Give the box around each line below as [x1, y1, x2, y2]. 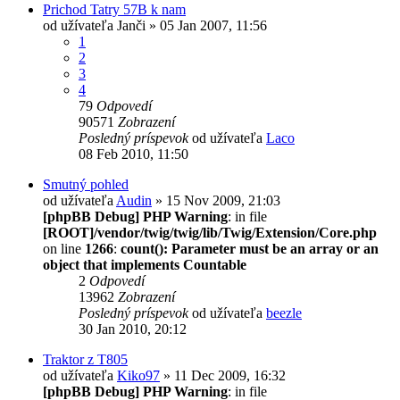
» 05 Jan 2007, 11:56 [146, 17, 267, 33]
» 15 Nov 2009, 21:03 [152, 192, 280, 208]
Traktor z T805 [43, 351, 128, 367]
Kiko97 [117, 367, 160, 383]
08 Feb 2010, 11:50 [79, 146, 188, 162]
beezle [266, 304, 302, 321]
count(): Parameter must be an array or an [121, 240, 379, 256]
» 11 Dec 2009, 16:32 [160, 367, 286, 383]
